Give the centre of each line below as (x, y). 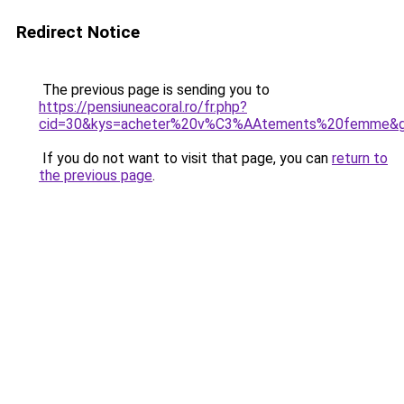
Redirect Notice (78, 32)
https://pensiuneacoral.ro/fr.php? (143, 107)
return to (360, 158)
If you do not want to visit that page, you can (185, 158)
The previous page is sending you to (154, 90)
